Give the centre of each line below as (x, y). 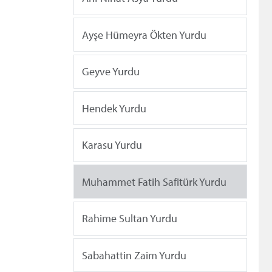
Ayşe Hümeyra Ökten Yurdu (144, 35)
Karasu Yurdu (112, 145)
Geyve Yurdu (111, 72)
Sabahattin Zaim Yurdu (134, 255)
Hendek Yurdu (114, 108)
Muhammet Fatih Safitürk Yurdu (154, 182)
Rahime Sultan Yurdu (130, 219)
